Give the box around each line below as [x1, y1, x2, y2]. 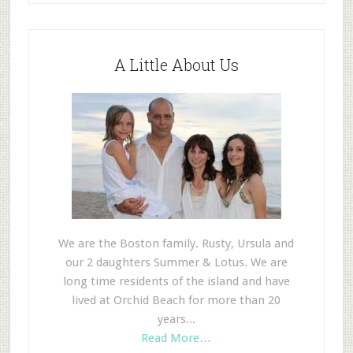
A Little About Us [113, 54, 239, 75]
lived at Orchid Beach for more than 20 [72, 292, 281, 307]
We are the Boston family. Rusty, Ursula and [58, 236, 295, 251]
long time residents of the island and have [62, 273, 290, 288]
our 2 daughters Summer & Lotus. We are [65, 255, 288, 269]
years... [157, 311, 195, 326]
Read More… [141, 330, 212, 345]
